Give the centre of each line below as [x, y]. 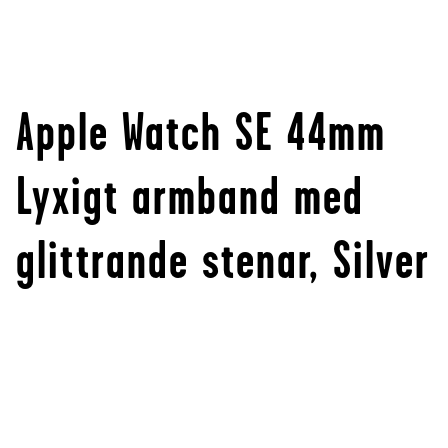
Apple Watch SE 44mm [201, 132]
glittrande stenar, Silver [223, 260]
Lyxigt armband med [190, 196]
